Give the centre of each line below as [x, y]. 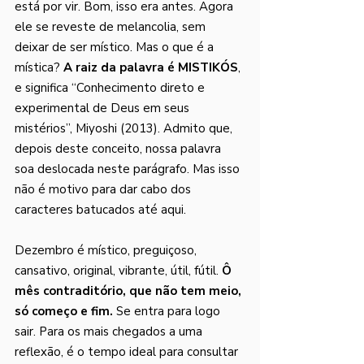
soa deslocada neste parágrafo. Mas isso [129, 169]
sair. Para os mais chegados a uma [110, 331]
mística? [39, 67]
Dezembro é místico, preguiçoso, [107, 250]
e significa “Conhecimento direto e [111, 88]
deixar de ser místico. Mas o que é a [116, 47]
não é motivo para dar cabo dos [104, 189]
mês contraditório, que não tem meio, [130, 291]
